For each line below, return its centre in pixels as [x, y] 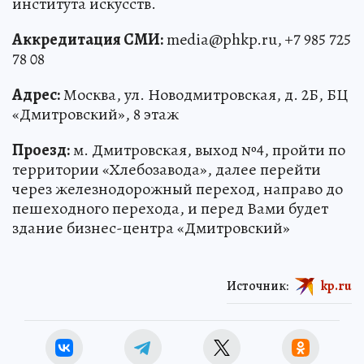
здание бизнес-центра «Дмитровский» [151, 227]
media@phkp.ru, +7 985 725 [257, 39]
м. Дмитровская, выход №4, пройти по [208, 149]
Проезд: [41, 149]
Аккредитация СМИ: [88, 39]
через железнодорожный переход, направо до [178, 188]
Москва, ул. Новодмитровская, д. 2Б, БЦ [204, 94]
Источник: [258, 286]
